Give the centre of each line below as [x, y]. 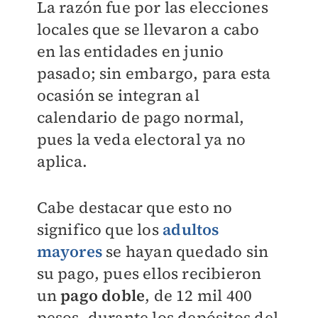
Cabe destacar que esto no [135, 207]
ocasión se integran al [118, 95]
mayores [69, 251]
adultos [191, 229]
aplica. [62, 161]
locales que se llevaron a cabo [148, 29]
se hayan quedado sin [185, 251]
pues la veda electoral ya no [141, 139]
